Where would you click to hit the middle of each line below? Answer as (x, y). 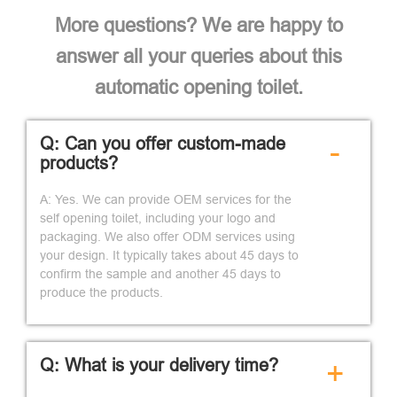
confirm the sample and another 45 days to (160, 273)
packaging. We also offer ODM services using (167, 236)
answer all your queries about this (198, 56)
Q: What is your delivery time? (159, 364)
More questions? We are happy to (198, 25)
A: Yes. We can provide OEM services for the (166, 199)
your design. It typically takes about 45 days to (169, 255)
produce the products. (101, 292)
